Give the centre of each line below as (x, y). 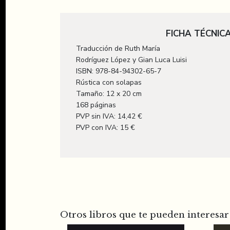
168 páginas (96, 105)
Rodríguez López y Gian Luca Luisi (131, 60)
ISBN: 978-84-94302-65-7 (119, 71)
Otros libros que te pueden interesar (145, 215)
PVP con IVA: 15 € (106, 128)
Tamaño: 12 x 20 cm (109, 94)
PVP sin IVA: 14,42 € (109, 116)
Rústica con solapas (109, 82)
